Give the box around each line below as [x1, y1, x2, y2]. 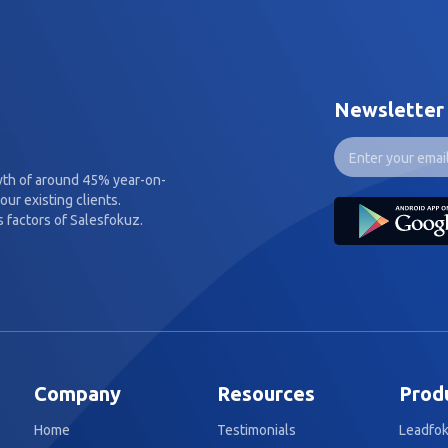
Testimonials [216, 422, 296, 438]
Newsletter [334, 98, 444, 121]
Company [34, 382, 121, 405]
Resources [216, 382, 315, 405]
